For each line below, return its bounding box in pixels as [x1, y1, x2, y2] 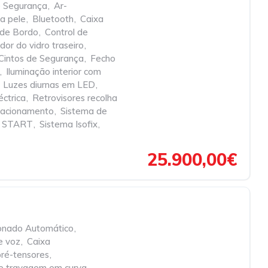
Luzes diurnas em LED [3, 79, 95, 90]
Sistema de [60, 105, 107, 117]
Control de [45, 26, 88, 38]
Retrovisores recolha [32, 92, 117, 103]
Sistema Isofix [39, 118, 98, 130]
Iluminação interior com [6, 66, 101, 77]
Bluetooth [32, 13, 74, 25]
